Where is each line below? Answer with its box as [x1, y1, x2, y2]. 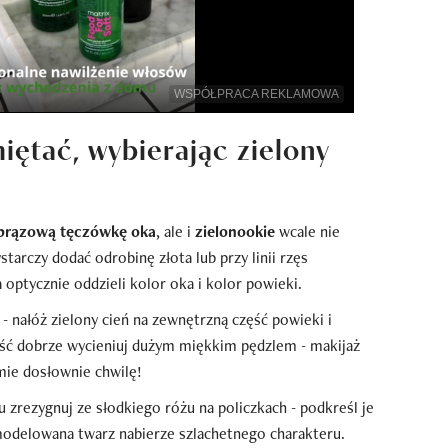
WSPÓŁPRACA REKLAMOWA [174, 86, 339, 101]
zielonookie [195, 220, 275, 242]
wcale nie [275, 220, 340, 242]
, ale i [156, 220, 195, 242]
